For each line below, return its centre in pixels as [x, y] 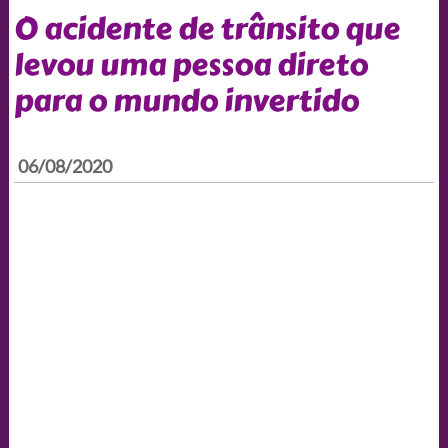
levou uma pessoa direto [190, 64]
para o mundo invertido [186, 100]
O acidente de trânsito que [206, 28]
